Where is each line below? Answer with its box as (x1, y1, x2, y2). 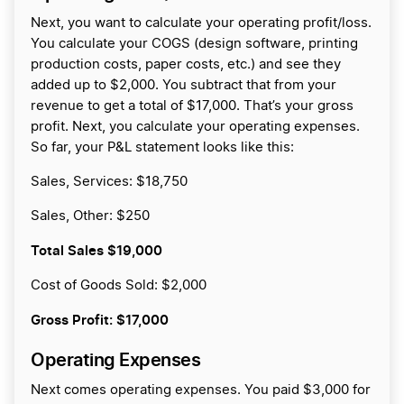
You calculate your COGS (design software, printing (31, 37, 358, 51)
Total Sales (31, 242, 107, 260)
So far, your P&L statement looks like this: (31, 141, 294, 155)
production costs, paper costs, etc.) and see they (31, 58, 341, 72)
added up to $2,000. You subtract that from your (31, 78, 336, 93)
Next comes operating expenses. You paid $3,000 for (31, 383, 371, 398)
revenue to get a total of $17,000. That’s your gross (31, 99, 353, 114)
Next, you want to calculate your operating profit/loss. (31, 16, 372, 31)
